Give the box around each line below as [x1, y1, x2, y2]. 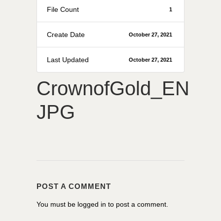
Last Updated [47, 55, 89, 64]
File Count [47, 5, 79, 13]
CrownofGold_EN [37, 77, 189, 99]
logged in [77, 200, 106, 208]
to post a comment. [106, 200, 168, 208]
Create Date [47, 30, 85, 38]
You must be [37, 200, 77, 208]
